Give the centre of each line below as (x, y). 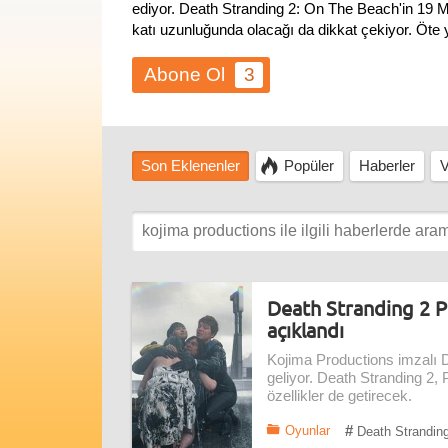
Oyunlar (307, 430)
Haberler (387, 166)
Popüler (309, 166)
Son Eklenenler (190, 166)
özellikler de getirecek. (339, 396)
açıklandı (305, 329)
